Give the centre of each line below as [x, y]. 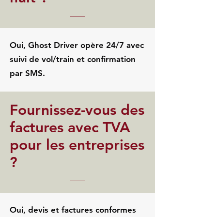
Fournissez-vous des [77, 110]
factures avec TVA [70, 127]
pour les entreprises [77, 145]
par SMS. [27, 73]
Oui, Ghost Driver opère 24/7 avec [77, 45]
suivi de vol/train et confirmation [73, 59]
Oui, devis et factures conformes [73, 210]
